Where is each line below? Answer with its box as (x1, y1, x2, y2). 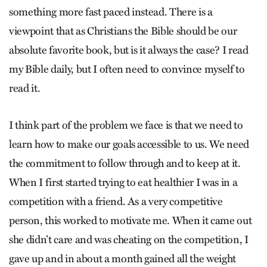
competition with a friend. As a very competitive (9, 195, 223, 208)
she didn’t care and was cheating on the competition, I (9, 233, 249, 246)
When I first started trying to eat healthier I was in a (9, 176, 238, 189)
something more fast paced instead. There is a (9, 5, 213, 18)
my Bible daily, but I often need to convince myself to (9, 63, 245, 76)
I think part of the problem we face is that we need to (9, 119, 243, 132)
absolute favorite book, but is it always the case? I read (9, 44, 249, 57)
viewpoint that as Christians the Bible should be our (9, 24, 237, 38)
